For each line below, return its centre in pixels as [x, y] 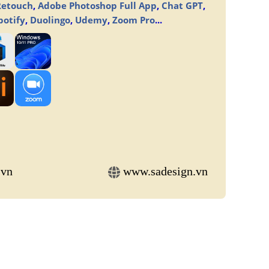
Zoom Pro [133, 20]
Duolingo [50, 20]
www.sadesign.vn [165, 171]
